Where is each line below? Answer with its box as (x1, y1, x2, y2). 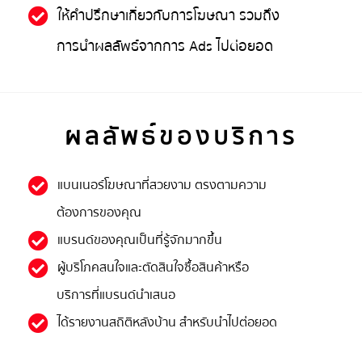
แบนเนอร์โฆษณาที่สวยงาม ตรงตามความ (57, 174, 267, 196)
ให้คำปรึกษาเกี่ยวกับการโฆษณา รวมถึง (57, 3, 280, 27)
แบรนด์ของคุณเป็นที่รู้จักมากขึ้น (57, 229, 223, 250)
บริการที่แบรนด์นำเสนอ (57, 284, 175, 305)
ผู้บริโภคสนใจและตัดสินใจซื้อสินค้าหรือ (57, 256, 250, 278)
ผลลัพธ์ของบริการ (64, 117, 298, 156)
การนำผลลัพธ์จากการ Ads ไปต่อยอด (57, 34, 273, 58)
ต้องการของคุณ (57, 201, 141, 223)
